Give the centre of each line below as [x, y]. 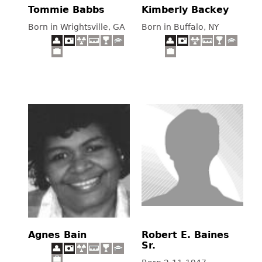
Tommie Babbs [66, 10]
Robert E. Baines [185, 235]
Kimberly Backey [185, 10]
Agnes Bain [57, 235]
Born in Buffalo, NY [180, 27]
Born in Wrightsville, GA [77, 27]
